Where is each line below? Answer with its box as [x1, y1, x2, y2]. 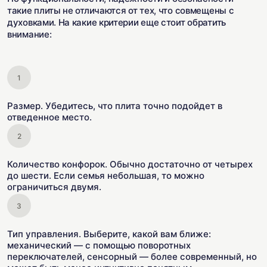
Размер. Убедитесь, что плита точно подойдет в [7, 100, 222, 111]
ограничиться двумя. [7, 181, 101, 193]
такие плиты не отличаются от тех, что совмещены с [7, 5, 234, 16]
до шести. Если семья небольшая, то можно [7, 170, 204, 181]
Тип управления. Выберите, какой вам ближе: [7, 228, 211, 240]
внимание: [7, 29, 52, 40]
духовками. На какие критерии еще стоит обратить [7, 17, 226, 28]
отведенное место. [7, 111, 92, 123]
